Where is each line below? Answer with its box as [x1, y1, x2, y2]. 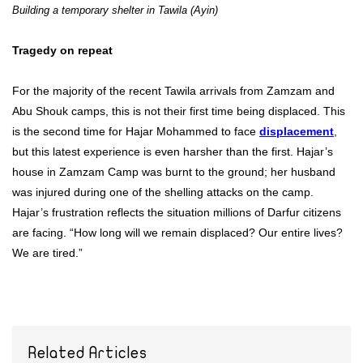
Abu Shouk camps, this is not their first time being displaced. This [12, 105, 345, 118]
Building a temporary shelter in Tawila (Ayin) [12, 3, 218, 16]
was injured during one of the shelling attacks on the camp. [12, 186, 314, 199]
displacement [259, 125, 334, 139]
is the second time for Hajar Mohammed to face [12, 125, 259, 139]
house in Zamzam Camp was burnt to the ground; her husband [12, 165, 335, 179]
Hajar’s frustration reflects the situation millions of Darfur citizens [12, 206, 341, 220]
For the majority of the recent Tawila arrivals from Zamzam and [12, 84, 335, 98]
